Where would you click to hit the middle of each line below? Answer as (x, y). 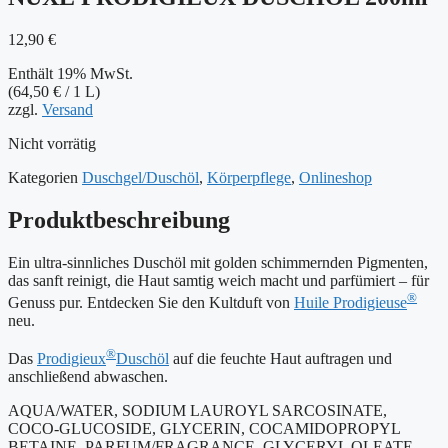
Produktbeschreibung (119, 219)
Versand (67, 109)
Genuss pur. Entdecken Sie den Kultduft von (151, 302)
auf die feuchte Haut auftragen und (280, 359)
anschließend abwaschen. (88, 377)
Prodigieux (71, 359)
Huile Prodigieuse (350, 302)
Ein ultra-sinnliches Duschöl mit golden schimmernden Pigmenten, (218, 262)
